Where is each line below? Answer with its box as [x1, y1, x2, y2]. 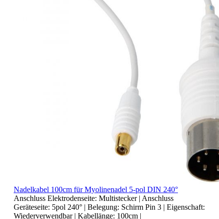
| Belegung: [84, 202, 121, 211]
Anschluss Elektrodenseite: [14, 194, 99, 202]
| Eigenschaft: [163, 202, 205, 211]
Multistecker [99, 194, 139, 202]
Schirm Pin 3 [121, 202, 163, 211]
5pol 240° [52, 202, 84, 211]
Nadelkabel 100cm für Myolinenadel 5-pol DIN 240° [14, 185, 178, 194]
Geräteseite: [14, 202, 52, 211]
